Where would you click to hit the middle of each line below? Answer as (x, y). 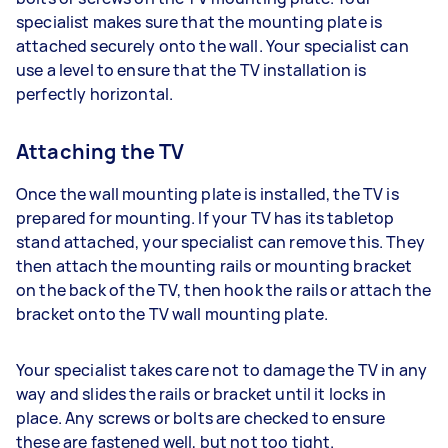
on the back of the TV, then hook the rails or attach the (224, 289)
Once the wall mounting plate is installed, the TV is (207, 193)
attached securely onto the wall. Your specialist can (212, 45)
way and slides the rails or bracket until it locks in (201, 393)
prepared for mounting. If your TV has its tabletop (205, 217)
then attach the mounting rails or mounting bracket (214, 265)
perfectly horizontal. (99, 93)
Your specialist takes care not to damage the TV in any (222, 369)
